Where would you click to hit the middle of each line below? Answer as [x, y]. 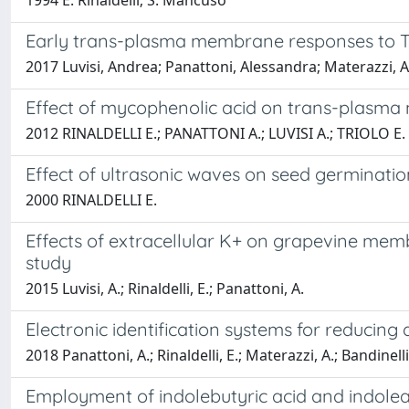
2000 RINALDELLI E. [91, 200]
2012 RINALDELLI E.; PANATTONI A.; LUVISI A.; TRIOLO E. [215, 133]
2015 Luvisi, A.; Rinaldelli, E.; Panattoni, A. [165, 288]
